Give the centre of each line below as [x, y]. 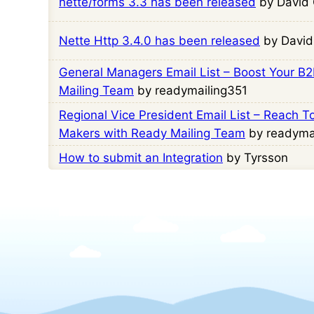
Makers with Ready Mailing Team [152, 133]
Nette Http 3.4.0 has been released [159, 41]
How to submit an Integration [141, 158]
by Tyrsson [257, 158]
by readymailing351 [192, 90]
